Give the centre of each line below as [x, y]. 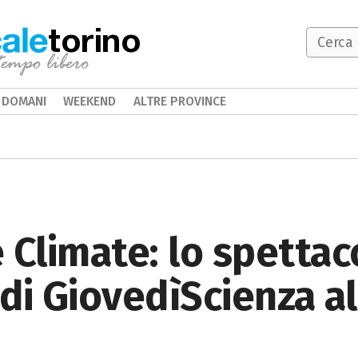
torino [95, 39]
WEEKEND [90, 101]
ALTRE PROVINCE [179, 101]
